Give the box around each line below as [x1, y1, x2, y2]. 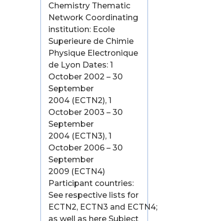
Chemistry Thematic [48, 1, 131, 11]
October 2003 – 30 [48, 108, 123, 117]
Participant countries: [48, 179, 134, 188]
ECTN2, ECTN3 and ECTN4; [48, 202, 158, 212]
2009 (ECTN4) [48, 167, 106, 177]
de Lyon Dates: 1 [48, 60, 113, 70]
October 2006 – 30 [48, 143, 123, 153]
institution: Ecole [48, 25, 115, 35]
